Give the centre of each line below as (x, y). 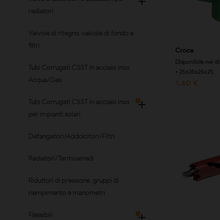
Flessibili (41, 215)
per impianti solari (55, 114)
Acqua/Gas (45, 80)
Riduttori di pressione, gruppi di (74, 180)
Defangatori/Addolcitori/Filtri (72, 136)
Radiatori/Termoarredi (61, 158)
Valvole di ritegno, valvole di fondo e (81, 33)
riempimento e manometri (67, 193)
